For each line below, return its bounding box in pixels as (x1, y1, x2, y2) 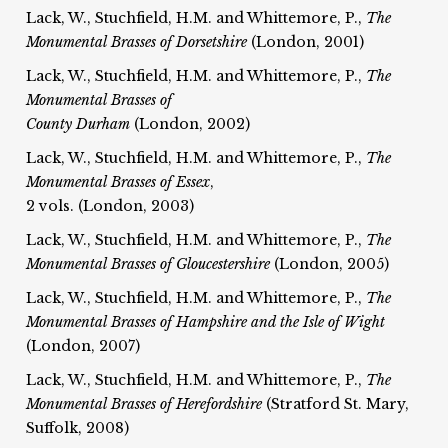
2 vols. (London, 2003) (26, 196, 195, 215)
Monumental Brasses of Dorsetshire (26, 32, 248, 51)
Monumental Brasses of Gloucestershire (26, 254, 271, 273)
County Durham (26, 114, 131, 133)
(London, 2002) (130, 114, 251, 133)
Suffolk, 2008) (26, 418, 130, 437)
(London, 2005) (270, 254, 390, 273)
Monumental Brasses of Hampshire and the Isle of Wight (26, 312, 386, 331)
